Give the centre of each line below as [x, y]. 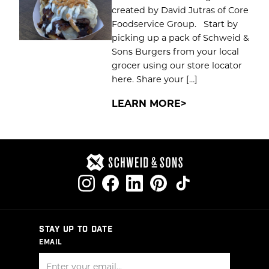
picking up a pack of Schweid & [180, 37]
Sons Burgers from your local [175, 51]
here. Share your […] [154, 79]
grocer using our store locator [177, 65]
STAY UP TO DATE [76, 229]
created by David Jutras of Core [180, 10]
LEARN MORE [146, 103]
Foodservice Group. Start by [174, 23]
